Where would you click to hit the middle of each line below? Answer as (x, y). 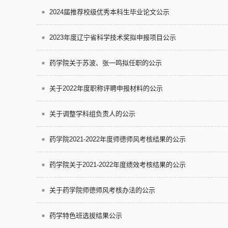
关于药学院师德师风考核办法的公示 (102, 190)
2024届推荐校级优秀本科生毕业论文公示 (109, 12)
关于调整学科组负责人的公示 (92, 114)
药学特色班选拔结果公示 (86, 216)
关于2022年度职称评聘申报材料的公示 (106, 88)
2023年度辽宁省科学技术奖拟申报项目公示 (113, 37)
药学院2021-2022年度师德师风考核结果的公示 (118, 139)
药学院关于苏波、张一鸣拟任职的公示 (106, 63)
